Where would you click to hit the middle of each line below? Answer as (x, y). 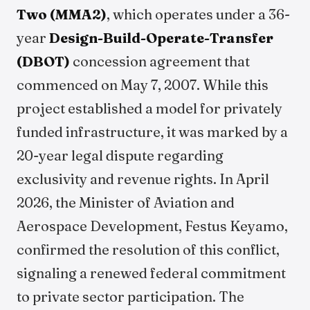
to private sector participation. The (130, 297)
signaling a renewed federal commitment (151, 273)
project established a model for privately (149, 108)
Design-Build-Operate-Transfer (161, 38)
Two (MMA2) (62, 14)
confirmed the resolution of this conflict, (148, 249)
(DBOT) (43, 61)
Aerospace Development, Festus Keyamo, (152, 226)
